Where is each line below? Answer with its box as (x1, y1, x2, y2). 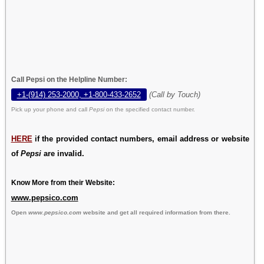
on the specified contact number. (105, 105, 195, 113)
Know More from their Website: (11, 178, 115, 187)
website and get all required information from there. (81, 209, 230, 216)
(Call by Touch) (148, 90, 200, 99)
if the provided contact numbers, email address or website (32, 134, 249, 143)
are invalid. (41, 148, 84, 158)
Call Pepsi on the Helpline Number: (11, 75, 127, 84)
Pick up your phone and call (11, 105, 89, 113)
